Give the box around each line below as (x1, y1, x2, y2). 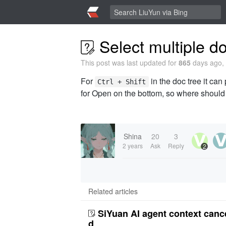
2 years (123, 141, 143, 150)
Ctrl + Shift (97, 78, 146, 86)
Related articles (88, 186, 138, 196)
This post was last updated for (81, 58, 179, 68)
